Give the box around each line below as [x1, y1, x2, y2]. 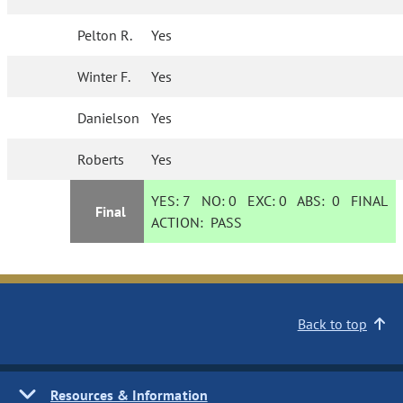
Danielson [77, 109, 140, 127]
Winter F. [77, 67, 131, 85]
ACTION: [151, 213, 210, 231]
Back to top [297, 315, 367, 333]
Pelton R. [77, 26, 133, 44]
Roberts [77, 150, 125, 168]
